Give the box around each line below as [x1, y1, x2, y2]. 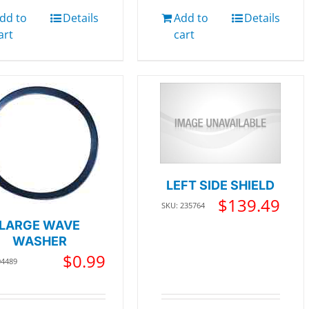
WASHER [12, 234, 67, 249]
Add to [173, 10, 208, 26]
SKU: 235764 [161, 199, 205, 210]
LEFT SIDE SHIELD [166, 177, 275, 192]
